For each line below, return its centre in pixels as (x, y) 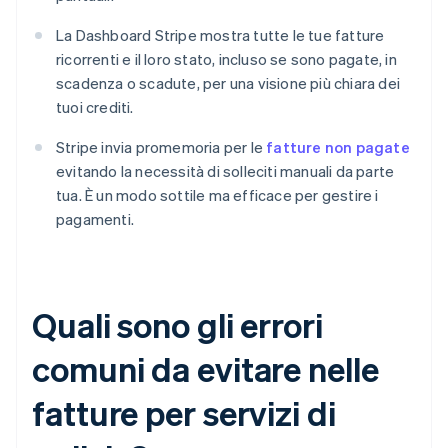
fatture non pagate (338, 147)
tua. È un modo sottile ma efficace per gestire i (217, 195)
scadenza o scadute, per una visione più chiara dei (228, 83)
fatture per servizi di (184, 413)
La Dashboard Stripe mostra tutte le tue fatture (220, 35)
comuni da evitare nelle (205, 369)
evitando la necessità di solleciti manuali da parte (225, 171)
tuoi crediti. (95, 107)
